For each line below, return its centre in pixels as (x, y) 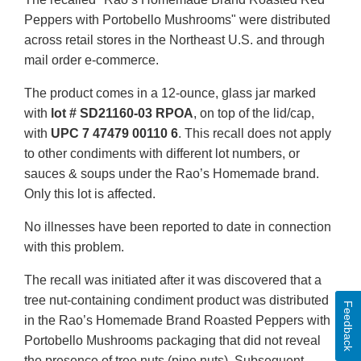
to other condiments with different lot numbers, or (162, 154)
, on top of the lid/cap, (254, 114)
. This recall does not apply (255, 134)
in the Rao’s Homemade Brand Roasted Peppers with (177, 321)
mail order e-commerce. (91, 60)
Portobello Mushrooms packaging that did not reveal (172, 341)
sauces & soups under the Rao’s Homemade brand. (172, 174)
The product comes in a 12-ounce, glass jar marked (170, 93)
